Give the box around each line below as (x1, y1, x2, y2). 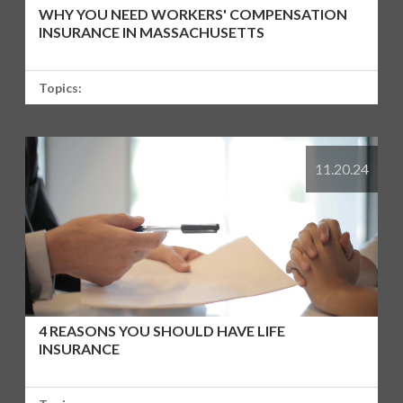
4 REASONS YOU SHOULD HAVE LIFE (39, 321, 286, 339)
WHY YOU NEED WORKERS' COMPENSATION (39, 4, 348, 22)
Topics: (39, 79, 83, 95)
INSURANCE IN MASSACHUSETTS (39, 22, 265, 40)
